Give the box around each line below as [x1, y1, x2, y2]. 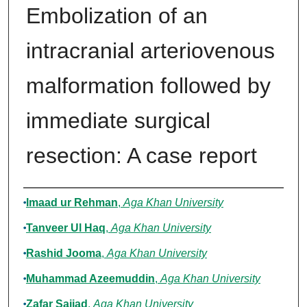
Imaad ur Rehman [25, 197, 118, 209]
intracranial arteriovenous [25, 38, 275, 64]
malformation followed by [25, 73, 271, 99]
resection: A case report [25, 143, 257, 169]
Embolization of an [25, 3, 208, 29]
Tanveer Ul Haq [25, 222, 106, 234]
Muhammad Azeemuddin [25, 273, 155, 285]
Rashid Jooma [25, 247, 101, 260]
